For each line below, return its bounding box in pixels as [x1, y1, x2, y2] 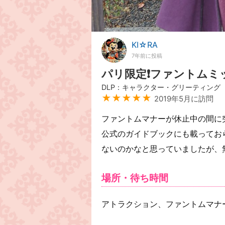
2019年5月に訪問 [154, 94, 213, 103]
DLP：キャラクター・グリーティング [101, 83, 220, 91]
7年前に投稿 [132, 52, 162, 59]
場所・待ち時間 [101, 171, 168, 184]
